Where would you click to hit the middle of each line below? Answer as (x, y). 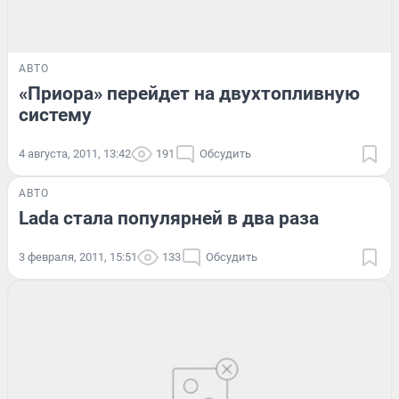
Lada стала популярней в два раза (169, 218)
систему (55, 114)
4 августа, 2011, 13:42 (75, 153)
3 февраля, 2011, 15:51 (78, 256)
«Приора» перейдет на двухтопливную (189, 93)
